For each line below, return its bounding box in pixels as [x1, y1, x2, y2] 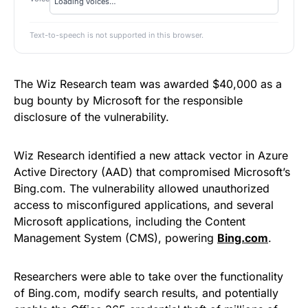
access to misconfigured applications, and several [14, 197, 274, 212]
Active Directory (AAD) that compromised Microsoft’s [14, 164, 290, 179]
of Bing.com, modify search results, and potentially [14, 285, 278, 300]
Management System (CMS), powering [14, 230, 217, 245]
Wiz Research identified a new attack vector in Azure [14, 148, 288, 162]
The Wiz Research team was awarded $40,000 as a [14, 76, 282, 91]
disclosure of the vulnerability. [14, 109, 169, 124]
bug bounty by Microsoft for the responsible [14, 93, 243, 107]
